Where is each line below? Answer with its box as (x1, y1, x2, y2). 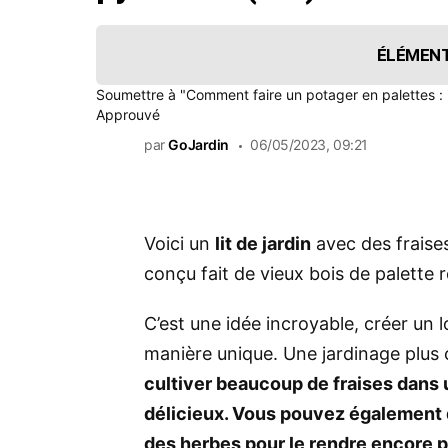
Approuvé (96, 106, 160, 124)
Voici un (144, 233, 215, 255)
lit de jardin (215, 233, 311, 255)
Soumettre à (96, 86, 180, 104)
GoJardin (168, 136, 229, 154)
